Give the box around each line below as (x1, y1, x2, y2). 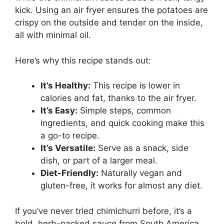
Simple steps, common (77, 105, 171, 116)
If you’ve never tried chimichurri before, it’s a (15, 205, 192, 216)
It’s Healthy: (40, 80, 90, 91)
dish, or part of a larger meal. (40, 155, 157, 166)
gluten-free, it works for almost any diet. (40, 180, 202, 191)
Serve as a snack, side (95, 143, 188, 153)
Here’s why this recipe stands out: (15, 55, 151, 65)
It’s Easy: (40, 105, 77, 116)
